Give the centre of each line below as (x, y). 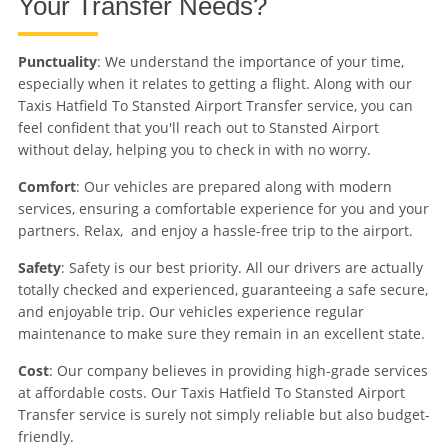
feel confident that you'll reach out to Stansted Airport (198, 128)
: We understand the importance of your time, (250, 62)
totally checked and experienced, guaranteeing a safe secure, (222, 290)
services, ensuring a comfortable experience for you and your (223, 209)
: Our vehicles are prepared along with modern (233, 187)
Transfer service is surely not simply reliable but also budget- (223, 415)
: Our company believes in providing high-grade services (238, 371)
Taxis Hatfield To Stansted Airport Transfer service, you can (215, 106)
